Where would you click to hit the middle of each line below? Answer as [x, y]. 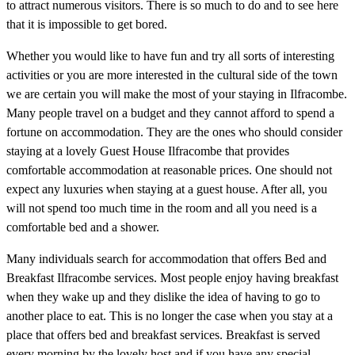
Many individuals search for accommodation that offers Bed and [166, 258]
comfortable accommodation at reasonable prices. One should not [169, 170]
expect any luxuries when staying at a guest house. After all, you [167, 189]
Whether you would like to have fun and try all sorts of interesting [170, 55]
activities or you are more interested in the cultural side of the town [172, 74]
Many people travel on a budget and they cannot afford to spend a [170, 113]
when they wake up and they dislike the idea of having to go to [163, 296]
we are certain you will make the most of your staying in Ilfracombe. [177, 94]
